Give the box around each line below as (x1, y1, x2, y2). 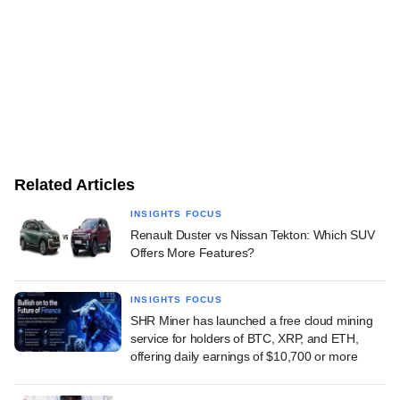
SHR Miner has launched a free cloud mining (130, 312, 373, 328)
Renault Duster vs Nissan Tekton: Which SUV (130, 227, 375, 242)
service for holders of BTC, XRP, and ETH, (130, 330, 359, 346)
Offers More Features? (130, 245, 255, 260)
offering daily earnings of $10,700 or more (130, 348, 358, 363)
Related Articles (14, 175, 135, 194)
